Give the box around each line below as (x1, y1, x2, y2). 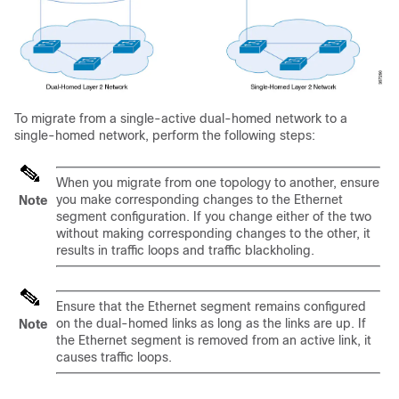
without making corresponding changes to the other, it (56, 225, 370, 240)
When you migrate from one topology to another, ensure (56, 175, 379, 190)
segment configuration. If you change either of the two (56, 208, 371, 224)
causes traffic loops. (56, 349, 172, 364)
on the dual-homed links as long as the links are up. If (56, 315, 366, 330)
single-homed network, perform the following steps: (14, 127, 315, 142)
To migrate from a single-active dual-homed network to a (14, 110, 347, 126)
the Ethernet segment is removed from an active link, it (56, 332, 371, 347)
